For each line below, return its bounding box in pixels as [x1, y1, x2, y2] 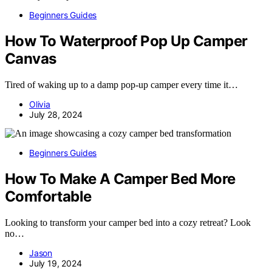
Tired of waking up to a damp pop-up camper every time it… [5, 79, 238, 90]
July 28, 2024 [29, 109, 83, 120]
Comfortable [5, 187, 92, 205]
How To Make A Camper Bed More [5, 169, 236, 188]
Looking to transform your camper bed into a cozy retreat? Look [5, 217, 251, 228]
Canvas [5, 49, 56, 67]
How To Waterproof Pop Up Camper [5, 32, 248, 50]
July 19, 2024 [29, 257, 82, 268]
